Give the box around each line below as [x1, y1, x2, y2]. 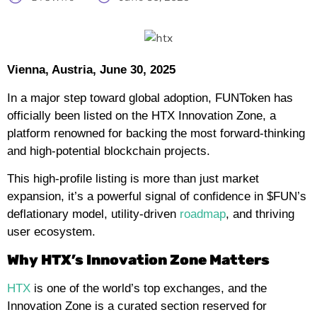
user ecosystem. [7, 225, 96, 239]
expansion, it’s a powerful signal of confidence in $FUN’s [7, 190, 306, 204]
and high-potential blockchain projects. [7, 144, 210, 158]
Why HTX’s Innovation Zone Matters [7, 250, 270, 268]
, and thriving [226, 207, 294, 221]
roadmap [180, 207, 226, 221]
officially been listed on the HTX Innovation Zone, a [7, 108, 276, 122]
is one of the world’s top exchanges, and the [30, 281, 267, 295]
